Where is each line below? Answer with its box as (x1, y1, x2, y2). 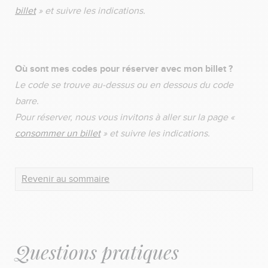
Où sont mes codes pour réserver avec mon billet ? (15, 62, 237, 75)
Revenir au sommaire (22, 173, 109, 185)
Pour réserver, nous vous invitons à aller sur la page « (15, 111, 234, 123)
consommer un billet (15, 127, 100, 139)
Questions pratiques (15, 238, 179, 264)
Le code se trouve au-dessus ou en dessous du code (15, 79, 233, 91)
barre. (15, 95, 44, 107)
